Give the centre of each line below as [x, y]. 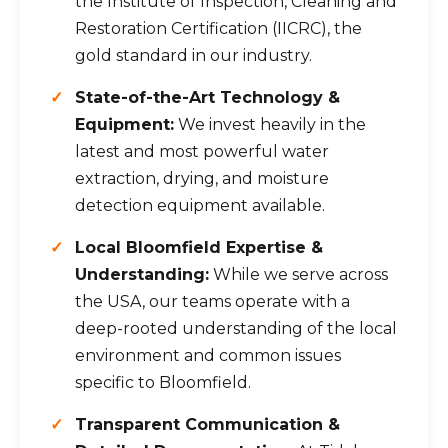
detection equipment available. [200, 205]
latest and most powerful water [202, 151]
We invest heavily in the [270, 124]
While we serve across [298, 274]
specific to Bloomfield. [163, 382]
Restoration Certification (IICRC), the [218, 28]
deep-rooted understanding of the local [236, 328]
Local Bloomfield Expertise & [199, 247]
